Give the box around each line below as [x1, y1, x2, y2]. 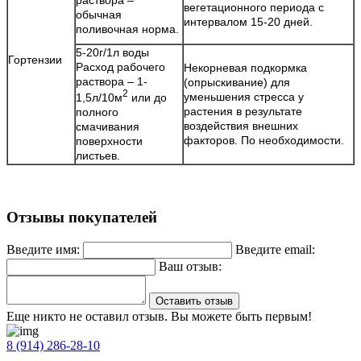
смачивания [76, 120, 139, 134]
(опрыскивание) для [184, 75, 290, 89]
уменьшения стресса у [184, 89, 304, 103]
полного [76, 106, 118, 119]
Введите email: [235, 243, 315, 257]
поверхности [76, 135, 143, 148]
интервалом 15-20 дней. [184, 15, 313, 28]
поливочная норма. [76, 22, 179, 35]
